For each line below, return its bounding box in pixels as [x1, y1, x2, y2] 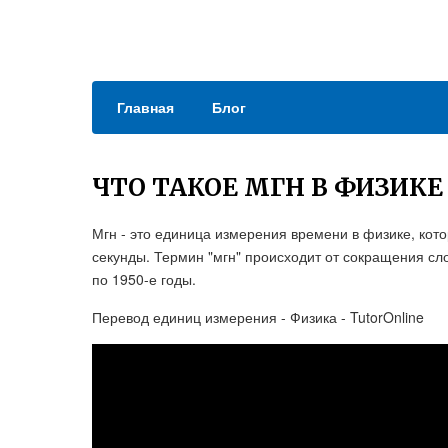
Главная [117, 97, 174, 117]
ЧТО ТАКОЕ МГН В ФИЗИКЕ [92, 172, 443, 203]
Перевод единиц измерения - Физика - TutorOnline [92, 307, 424, 327]
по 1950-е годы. [92, 269, 196, 289]
